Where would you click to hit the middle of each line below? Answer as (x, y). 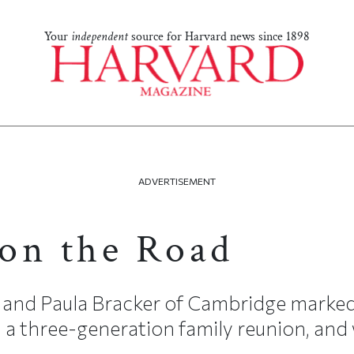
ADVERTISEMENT (177, 181)
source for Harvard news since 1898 (219, 37)
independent (100, 37)
